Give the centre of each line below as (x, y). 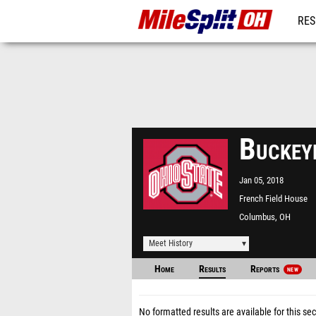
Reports (266, 269)
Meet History (171, 243)
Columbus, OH (265, 217)
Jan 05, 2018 (261, 180)
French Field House (273, 199)
